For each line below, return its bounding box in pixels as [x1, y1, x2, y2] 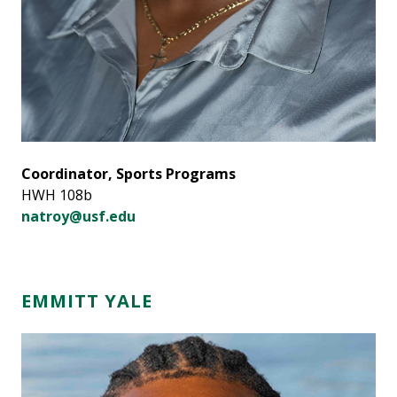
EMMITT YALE [21, 289, 152, 314]
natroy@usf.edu [21, 206, 136, 227]
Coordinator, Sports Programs [21, 164, 236, 184]
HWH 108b [21, 185, 92, 206]
